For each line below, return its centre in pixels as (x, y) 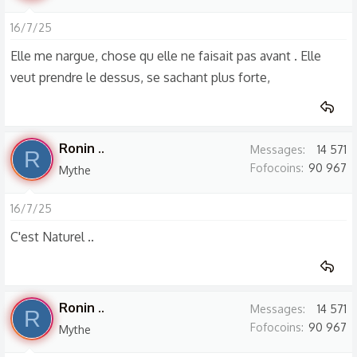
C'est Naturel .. (52, 237)
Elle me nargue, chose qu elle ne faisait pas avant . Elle (166, 56)
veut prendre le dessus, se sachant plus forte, (140, 77)
